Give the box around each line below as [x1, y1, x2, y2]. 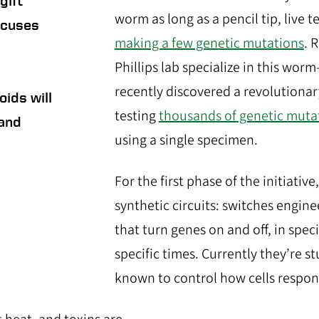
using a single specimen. [114, 130, 258, 150]
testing [114, 105, 159, 126]
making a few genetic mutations [114, 33, 304, 53]
